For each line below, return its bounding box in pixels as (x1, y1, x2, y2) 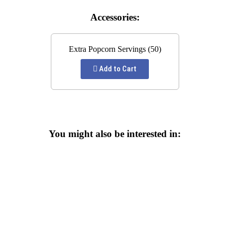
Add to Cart (98, 64, 137, 74)
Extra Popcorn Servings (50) (68, 45, 161, 54)
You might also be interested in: (49, 128, 181, 140)
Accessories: (90, 12, 140, 23)
